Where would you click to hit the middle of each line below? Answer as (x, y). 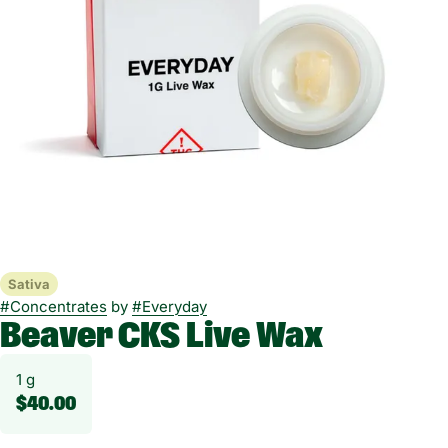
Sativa (29, 284)
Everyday (174, 306)
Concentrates (58, 306)
